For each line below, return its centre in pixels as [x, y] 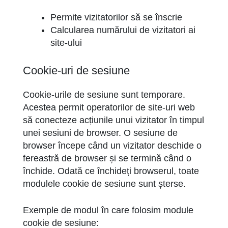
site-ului [66, 43]
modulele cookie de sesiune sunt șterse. [104, 184]
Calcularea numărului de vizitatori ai [123, 30]
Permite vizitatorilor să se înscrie [116, 17]
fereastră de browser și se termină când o [107, 158]
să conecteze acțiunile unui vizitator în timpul [113, 120]
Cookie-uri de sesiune [76, 70]
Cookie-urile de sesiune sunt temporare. [104, 95]
